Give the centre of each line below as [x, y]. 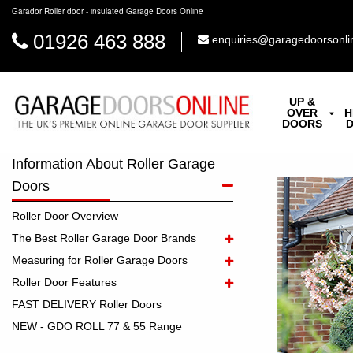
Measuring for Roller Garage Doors [100, 260]
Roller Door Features [64, 282]
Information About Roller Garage [113, 164]
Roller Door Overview [65, 216]
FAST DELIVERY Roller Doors [87, 304]
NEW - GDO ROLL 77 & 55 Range [97, 326]
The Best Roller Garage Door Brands [104, 238]
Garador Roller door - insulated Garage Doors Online [108, 11]
